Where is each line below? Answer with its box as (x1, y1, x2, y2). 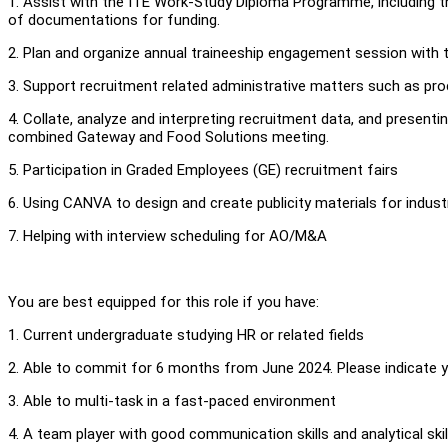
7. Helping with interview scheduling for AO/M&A (8, 226, 327, 245)
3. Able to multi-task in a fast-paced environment (8, 391, 336, 410)
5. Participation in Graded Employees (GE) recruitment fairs (8, 160, 398, 179)
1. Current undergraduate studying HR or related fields (8, 325, 364, 344)
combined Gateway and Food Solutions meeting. (8, 127, 333, 146)
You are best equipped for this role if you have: (8, 292, 319, 311)
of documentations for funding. (8, 10, 224, 29)
